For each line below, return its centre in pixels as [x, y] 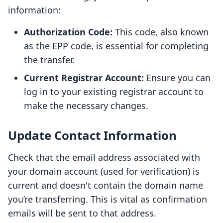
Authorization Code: [68, 32]
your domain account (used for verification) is [104, 171]
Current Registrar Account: [84, 78]
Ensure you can [177, 78]
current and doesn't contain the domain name [106, 185]
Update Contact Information [92, 135]
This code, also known [161, 32]
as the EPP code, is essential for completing [116, 46]
